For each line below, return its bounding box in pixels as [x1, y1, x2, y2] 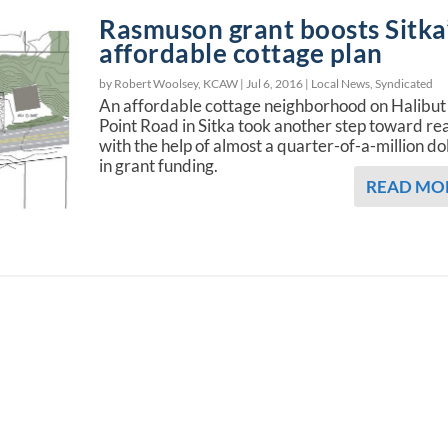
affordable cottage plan [99, 36, 383, 69]
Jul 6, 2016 [246, 75, 304, 91]
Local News [311, 75, 371, 91]
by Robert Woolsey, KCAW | [99, 75, 247, 91]
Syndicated [375, 75, 434, 91]
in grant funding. [99, 154, 219, 176]
